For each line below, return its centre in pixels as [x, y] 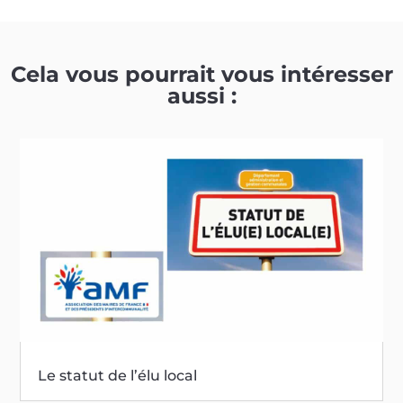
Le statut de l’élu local [118, 376]
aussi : [201, 95]
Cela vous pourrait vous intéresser [201, 74]
